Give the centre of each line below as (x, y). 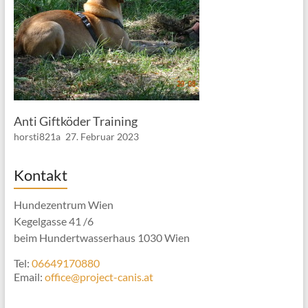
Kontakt (40, 175)
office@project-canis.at (99, 277)
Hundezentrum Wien (63, 205)
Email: (29, 277)
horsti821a (37, 136)
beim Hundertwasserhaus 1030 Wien (101, 238)
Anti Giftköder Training (75, 121)
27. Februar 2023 (102, 136)
